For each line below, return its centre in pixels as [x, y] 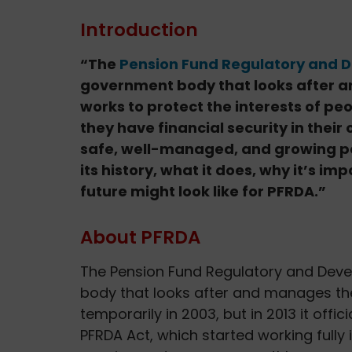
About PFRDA [140, 237]
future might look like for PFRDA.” [203, 191]
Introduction [139, 29]
